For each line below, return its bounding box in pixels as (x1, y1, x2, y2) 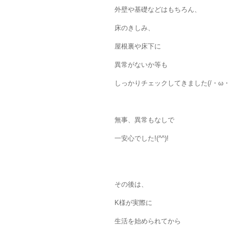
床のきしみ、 (114, 24, 154, 32)
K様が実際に (114, 199, 152, 207)
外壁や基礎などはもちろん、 (114, 6, 201, 14)
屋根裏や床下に (114, 42, 161, 51)
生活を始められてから (114, 217, 181, 225)
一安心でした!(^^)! (114, 134, 169, 143)
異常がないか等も (114, 61, 168, 69)
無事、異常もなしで (114, 116, 174, 124)
